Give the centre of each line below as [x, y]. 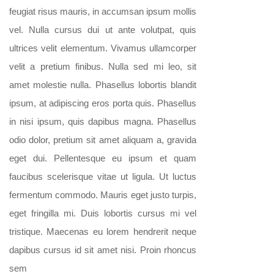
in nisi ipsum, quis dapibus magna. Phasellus [103, 121]
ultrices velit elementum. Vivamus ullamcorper [103, 48]
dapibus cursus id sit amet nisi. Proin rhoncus [103, 250]
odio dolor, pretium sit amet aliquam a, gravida [103, 140]
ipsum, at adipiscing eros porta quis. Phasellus [103, 103]
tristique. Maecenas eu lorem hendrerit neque [103, 231]
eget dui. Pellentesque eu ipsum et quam [103, 158]
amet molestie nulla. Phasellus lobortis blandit [103, 85]
